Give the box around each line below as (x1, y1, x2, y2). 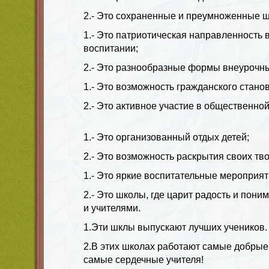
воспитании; (83, 43, 138, 53)
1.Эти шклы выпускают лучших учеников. (83, 222, 267, 232)
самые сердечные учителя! (83, 254, 204, 265)
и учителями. (83, 202, 141, 213)
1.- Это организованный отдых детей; (83, 131, 249, 142)
